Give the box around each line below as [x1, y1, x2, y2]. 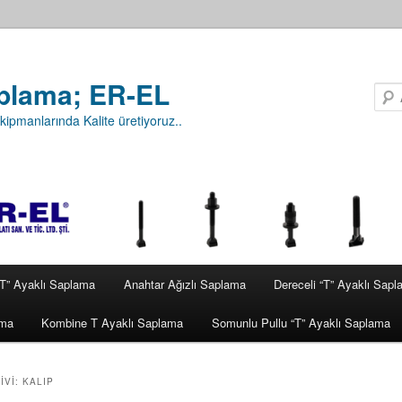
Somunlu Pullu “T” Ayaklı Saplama [211, 314, 390, 332]
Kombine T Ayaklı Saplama [41, 314, 184, 332]
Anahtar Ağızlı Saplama [123, 275, 246, 293]
